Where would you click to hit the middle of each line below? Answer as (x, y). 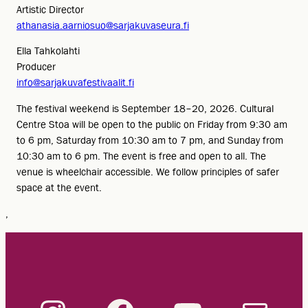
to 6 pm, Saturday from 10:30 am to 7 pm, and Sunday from (150, 141)
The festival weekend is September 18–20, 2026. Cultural (145, 109)
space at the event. (59, 188)
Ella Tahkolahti (48, 51)
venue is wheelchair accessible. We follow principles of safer (148, 172)
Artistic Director (50, 9)
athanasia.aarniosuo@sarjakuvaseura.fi (103, 25)
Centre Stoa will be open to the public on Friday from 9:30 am (152, 125)
